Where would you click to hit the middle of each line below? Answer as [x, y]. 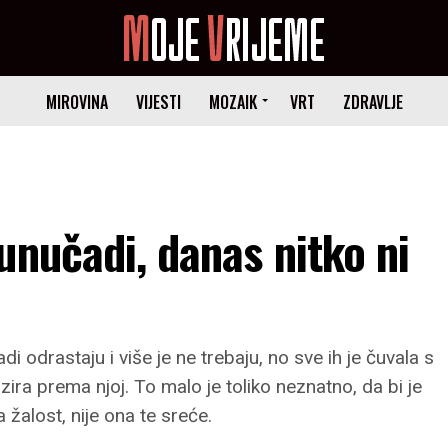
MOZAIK [232, 102]
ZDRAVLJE [372, 102]
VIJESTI [158, 102]
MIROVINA [76, 102]
